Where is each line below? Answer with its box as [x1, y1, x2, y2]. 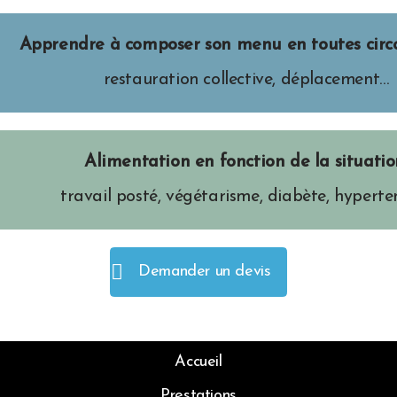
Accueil [175, 354, 222, 370]
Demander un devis [138, 263, 271, 280]
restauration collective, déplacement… [103, 71, 389, 89]
